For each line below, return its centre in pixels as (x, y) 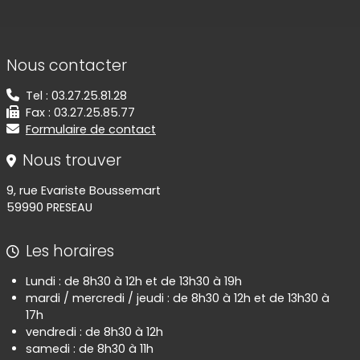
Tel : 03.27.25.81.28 (76, 95)
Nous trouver (72, 160)
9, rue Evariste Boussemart (84, 190)
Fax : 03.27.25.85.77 (80, 112)
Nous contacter (67, 65)
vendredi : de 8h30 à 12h (94, 331)
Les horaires (70, 251)
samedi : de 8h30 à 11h (90, 348)
